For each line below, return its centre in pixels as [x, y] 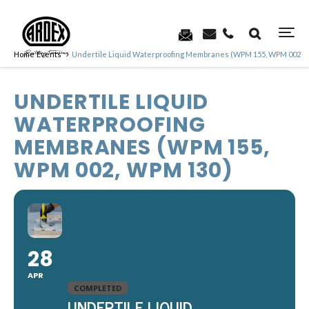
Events [49, 54]
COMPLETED [98, 288]
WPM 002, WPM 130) [124, 170]
